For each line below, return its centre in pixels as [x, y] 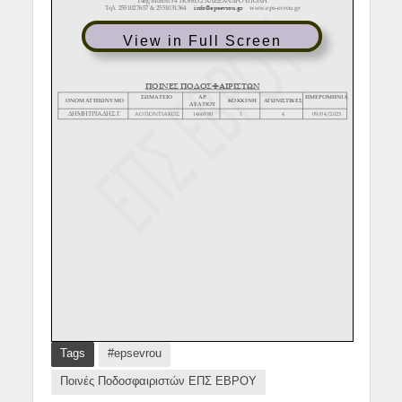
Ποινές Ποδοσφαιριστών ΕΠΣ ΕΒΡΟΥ [158, 382]
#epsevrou [134, 354]
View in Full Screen [202, 40]
